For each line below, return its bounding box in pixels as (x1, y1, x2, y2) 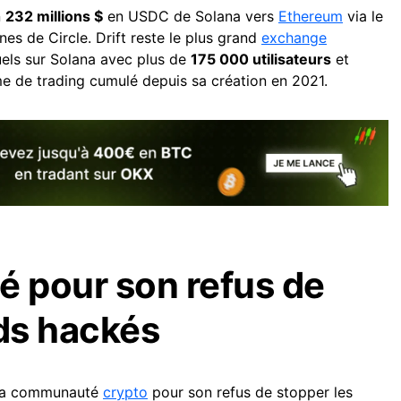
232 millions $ (5, 6, 103, 25)
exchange (261, 28, 327, 47)
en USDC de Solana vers (103, 6, 278, 25)
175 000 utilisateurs (191, 49, 331, 68)
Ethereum (278, 6, 343, 25)
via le (343, 6, 383, 25)
